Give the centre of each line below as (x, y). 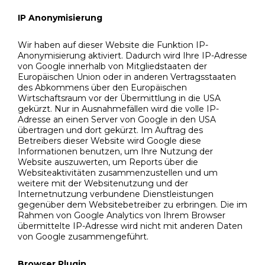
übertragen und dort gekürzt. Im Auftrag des (110, 130)
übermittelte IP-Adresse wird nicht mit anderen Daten (130, 226)
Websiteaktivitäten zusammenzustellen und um (118, 173)
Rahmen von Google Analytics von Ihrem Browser (122, 216)
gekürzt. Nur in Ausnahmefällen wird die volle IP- (118, 109)
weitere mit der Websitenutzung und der (103, 184)
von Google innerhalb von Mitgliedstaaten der (112, 67)
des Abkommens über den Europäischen (102, 88)
